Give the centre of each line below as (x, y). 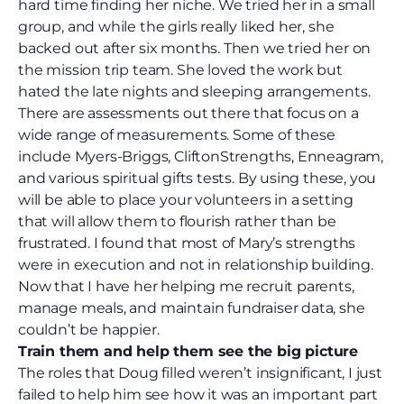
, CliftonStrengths (230, 157)
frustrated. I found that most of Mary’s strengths (187, 243)
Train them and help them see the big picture (188, 352)
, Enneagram (336, 157)
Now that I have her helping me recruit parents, (186, 287)
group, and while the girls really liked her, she (176, 27)
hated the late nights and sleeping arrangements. (194, 92)
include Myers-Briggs (93, 157)
